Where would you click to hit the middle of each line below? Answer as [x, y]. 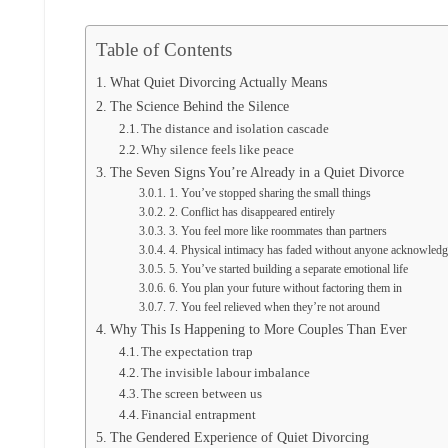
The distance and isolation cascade [235, 129]
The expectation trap [197, 352]
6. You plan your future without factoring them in [285, 289]
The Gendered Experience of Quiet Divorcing [239, 437]
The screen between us [202, 394]
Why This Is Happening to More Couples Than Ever [258, 329]
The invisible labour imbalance [226, 373]
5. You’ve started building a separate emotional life [288, 270]
